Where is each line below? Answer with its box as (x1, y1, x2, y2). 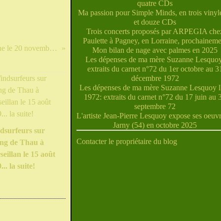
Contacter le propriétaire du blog (76, 137, 177, 146)
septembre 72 (134, 102, 176, 110)
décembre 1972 (131, 74, 179, 82)
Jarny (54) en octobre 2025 (113, 121, 197, 129)
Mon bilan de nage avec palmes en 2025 (92, 46, 218, 54)
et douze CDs (134, 18, 176, 26)
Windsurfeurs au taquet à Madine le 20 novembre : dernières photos (49, 44, 57, 52)
